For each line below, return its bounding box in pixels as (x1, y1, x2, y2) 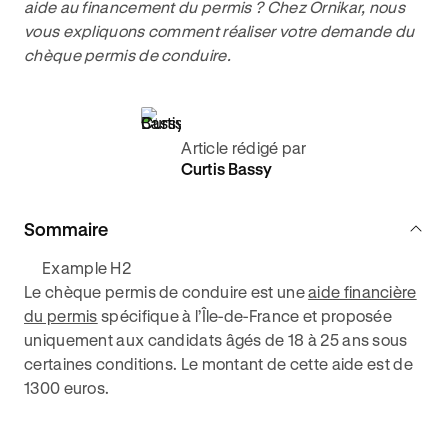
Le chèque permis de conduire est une (24, 282, 309, 301)
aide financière (308, 282, 417, 301)
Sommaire (24, 219, 108, 239)
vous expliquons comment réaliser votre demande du (24, 21, 415, 40)
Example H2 (42, 258, 131, 277)
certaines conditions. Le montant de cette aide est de (24, 354, 413, 373)
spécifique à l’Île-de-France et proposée (97, 306, 393, 325)
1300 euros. (24, 378, 110, 397)
